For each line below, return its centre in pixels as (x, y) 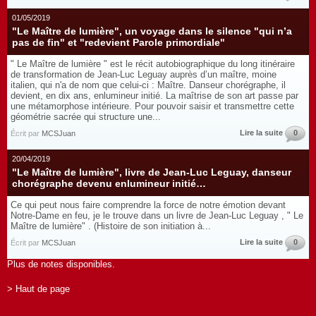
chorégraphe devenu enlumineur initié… (109, 184)
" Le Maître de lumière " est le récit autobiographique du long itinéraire (153, 64)
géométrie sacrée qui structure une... (86, 117)
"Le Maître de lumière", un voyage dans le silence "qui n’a (152, 31)
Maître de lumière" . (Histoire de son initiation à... (111, 226)
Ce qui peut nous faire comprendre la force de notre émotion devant (148, 205)
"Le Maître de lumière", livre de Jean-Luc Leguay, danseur (152, 172)
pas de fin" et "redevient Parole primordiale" (119, 43)
